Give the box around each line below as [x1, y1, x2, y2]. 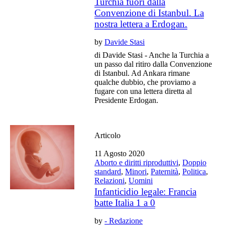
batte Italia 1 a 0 [94, 197, 156, 208]
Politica [182, 167, 206, 176]
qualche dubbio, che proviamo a [94, 77, 196, 86]
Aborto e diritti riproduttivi [94, 158, 179, 167]
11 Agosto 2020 [94, 149, 145, 158]
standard [94, 167, 122, 176]
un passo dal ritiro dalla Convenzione [94, 59, 212, 68]
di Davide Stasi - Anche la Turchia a [94, 50, 209, 59]
